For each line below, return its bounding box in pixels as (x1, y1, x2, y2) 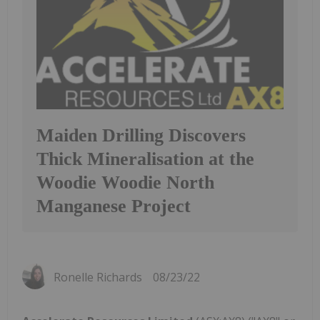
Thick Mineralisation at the (36, 148, 254, 169)
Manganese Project (36, 195, 191, 216)
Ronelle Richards (54, 269, 142, 285)
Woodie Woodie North (36, 171, 214, 193)
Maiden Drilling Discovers (36, 124, 246, 146)
